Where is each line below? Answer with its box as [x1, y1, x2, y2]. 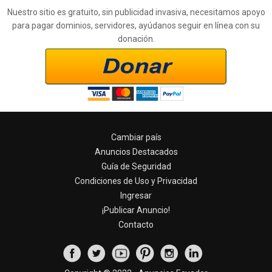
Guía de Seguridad [101, 161, 171, 171]
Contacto [118, 220, 154, 229]
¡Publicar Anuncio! [102, 205, 170, 215]
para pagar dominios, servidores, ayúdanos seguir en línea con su [12, 20, 260, 30]
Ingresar [120, 191, 152, 200]
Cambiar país [110, 132, 161, 142]
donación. [117, 33, 155, 44]
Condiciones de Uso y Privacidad [75, 176, 197, 186]
